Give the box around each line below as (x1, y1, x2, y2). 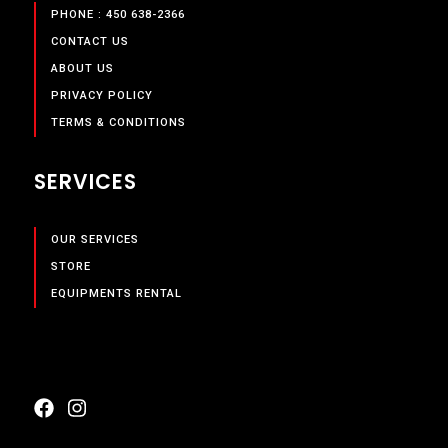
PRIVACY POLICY (50, 89, 153, 103)
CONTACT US (50, 35, 129, 49)
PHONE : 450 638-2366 (50, 8, 185, 22)
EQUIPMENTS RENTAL (50, 287, 182, 301)
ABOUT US (50, 62, 114, 76)
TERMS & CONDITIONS (50, 116, 186, 130)
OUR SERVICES (50, 233, 139, 247)
